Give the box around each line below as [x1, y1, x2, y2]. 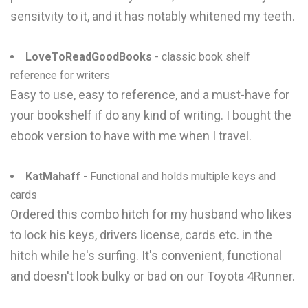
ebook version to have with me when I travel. [10, 129, 252, 143]
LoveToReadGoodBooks [25, 50, 152, 63]
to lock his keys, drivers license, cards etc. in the [10, 228, 272, 242]
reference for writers [10, 69, 110, 82]
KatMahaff [25, 170, 80, 183]
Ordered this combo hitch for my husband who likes [10, 207, 292, 221]
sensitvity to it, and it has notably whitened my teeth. [10, 9, 295, 23]
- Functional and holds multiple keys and [80, 170, 276, 183]
